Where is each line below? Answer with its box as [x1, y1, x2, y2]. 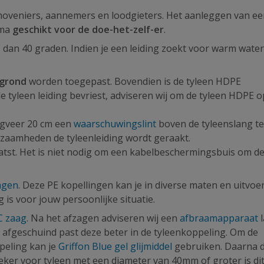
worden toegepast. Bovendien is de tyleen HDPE [27, 75, 241, 88]
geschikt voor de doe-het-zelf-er [12, 23, 164, 36]
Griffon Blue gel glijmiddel [58, 240, 172, 253]
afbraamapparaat [180, 212, 258, 225]
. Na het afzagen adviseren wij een [27, 212, 180, 225]
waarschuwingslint [74, 117, 156, 130]
